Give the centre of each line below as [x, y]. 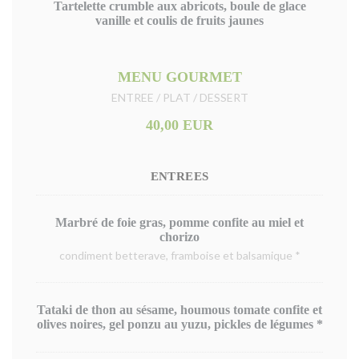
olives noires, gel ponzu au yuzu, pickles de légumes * [179, 324]
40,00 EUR [179, 125]
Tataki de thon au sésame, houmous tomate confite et [179, 310]
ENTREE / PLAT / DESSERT [179, 97]
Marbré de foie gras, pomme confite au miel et [179, 222]
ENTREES [179, 176]
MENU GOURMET [179, 77]
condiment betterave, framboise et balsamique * [179, 255]
